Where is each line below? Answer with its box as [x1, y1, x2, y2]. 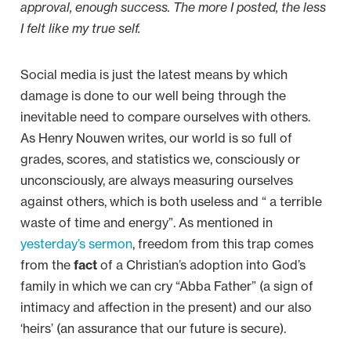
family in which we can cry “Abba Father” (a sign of [20, 278, 313, 294]
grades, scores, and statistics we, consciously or [20, 151, 300, 167]
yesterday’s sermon [20, 236, 132, 251]
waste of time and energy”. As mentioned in [20, 215, 273, 230]
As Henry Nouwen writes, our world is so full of [20, 130, 292, 146]
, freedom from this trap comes [132, 236, 313, 251]
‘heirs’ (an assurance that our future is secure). [20, 320, 292, 336]
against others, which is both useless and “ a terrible [20, 194, 322, 209]
